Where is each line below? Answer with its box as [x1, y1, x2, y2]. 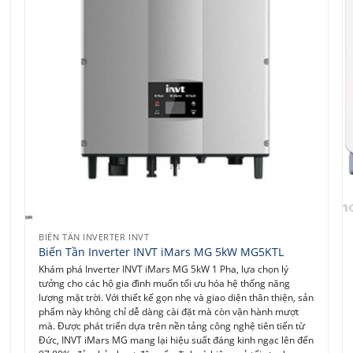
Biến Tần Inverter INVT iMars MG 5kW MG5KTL [39, 244, 284, 260]
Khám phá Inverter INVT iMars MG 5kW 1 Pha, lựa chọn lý [39, 262, 289, 275]
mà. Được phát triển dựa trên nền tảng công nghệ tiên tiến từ [39, 319, 306, 332]
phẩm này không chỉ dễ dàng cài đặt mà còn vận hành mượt [39, 305, 299, 318]
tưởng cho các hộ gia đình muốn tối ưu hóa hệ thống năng [39, 277, 291, 289]
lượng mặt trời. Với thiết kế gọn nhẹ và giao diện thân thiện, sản [39, 291, 314, 303]
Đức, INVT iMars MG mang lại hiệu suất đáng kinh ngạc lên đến [39, 333, 314, 346]
